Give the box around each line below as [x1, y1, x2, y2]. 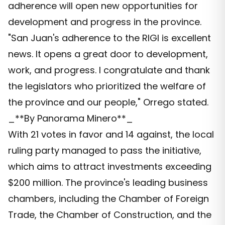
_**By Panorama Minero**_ [8, 112, 133, 125]
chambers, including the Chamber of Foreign [8, 192, 209, 205]
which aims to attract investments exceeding [8, 160, 211, 173]
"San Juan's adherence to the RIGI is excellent [8, 32, 211, 45]
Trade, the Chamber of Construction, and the [8, 208, 211, 221]
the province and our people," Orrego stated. [8, 96, 208, 109]
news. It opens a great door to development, [8, 48, 208, 61]
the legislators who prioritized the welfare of [8, 80, 206, 93]
